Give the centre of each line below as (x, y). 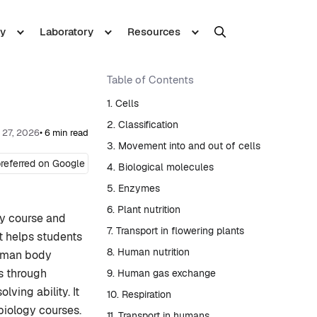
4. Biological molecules (160, 167)
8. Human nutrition (148, 252)
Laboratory (66, 31)
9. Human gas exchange (161, 273)
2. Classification (143, 125)
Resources (154, 31)
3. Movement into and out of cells (184, 146)
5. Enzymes (133, 188)
